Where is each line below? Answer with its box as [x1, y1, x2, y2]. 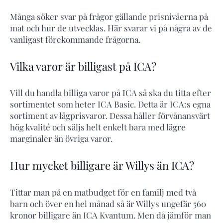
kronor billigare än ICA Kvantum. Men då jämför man [10, 209, 211, 221]
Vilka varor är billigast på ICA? [10, 58, 156, 74]
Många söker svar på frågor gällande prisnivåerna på [10, 10, 208, 22]
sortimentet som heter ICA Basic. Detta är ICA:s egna [10, 99, 211, 110]
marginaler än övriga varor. [10, 133, 112, 144]
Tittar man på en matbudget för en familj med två [10, 186, 196, 198]
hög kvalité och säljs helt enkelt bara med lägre [10, 121, 186, 133]
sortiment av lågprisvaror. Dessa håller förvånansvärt [10, 110, 210, 121]
